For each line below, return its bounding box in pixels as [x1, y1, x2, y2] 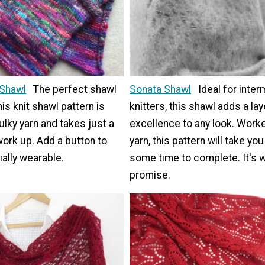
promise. [130, 169, 170, 182]
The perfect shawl [33, 83, 117, 96]
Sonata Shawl [130, 83, 191, 96]
